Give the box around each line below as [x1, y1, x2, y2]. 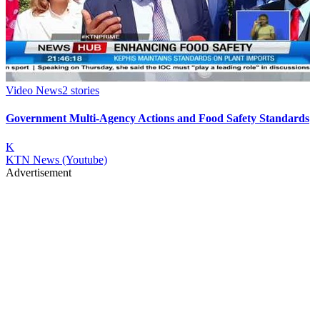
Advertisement [6, 166, 71, 179]
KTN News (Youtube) [6, 153, 107, 166]
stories [68, 84, 99, 96]
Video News [6, 84, 62, 96]
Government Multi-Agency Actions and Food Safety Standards [6, 112, 309, 125]
